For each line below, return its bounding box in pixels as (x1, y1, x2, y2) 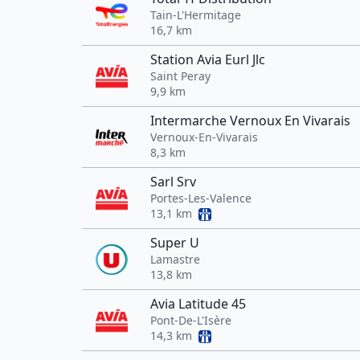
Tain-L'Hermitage (150, 7, 241, 22)
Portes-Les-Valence (150, 190, 252, 206)
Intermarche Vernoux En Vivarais (150, 112, 350, 129)
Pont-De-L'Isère (150, 313, 231, 328)
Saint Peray (150, 68, 211, 84)
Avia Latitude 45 (150, 295, 246, 313)
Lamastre (150, 252, 200, 267)
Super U (150, 234, 199, 252)
